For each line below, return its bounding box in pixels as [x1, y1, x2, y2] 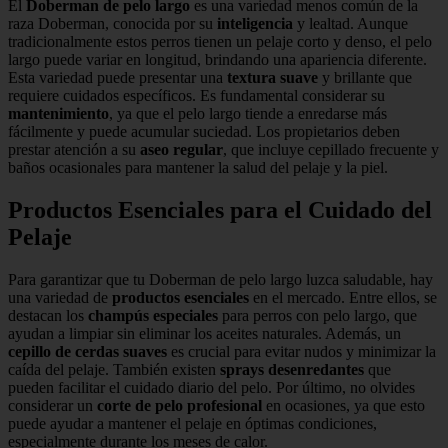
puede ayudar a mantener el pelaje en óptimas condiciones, [8, 415, 377, 433]
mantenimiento [8, 105, 109, 123]
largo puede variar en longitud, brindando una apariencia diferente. [8, 51, 427, 69]
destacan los [8, 307, 88, 325]
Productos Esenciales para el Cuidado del [8, 197, 432, 224]
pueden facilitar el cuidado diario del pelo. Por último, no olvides [8, 379, 415, 397]
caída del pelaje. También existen [8, 361, 220, 379]
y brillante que [318, 69, 412, 87]
